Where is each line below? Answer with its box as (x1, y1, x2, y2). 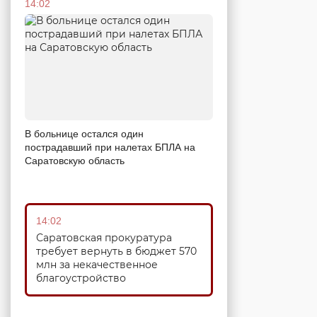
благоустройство (36, 271, 126, 284)
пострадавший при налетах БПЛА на (25, 141, 195, 153)
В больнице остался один (25, 127, 144, 139)
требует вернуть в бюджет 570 (36, 244, 197, 258)
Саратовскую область (25, 154, 125, 166)
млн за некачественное (36, 258, 158, 271)
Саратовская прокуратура (36, 231, 172, 244)
